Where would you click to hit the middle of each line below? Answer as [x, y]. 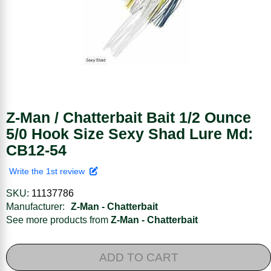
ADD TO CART [139, 257]
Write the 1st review [49, 171]
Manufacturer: [35, 206]
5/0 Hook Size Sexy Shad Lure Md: [129, 133]
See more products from [58, 220]
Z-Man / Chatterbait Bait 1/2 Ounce [129, 117]
